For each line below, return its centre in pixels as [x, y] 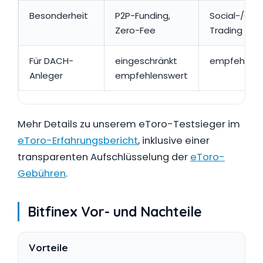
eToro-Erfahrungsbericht [78, 141]
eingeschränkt [146, 60]
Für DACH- [51, 60]
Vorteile [48, 247]
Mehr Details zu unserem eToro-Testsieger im [129, 124]
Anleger [46, 75]
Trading [226, 30]
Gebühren [42, 173]
